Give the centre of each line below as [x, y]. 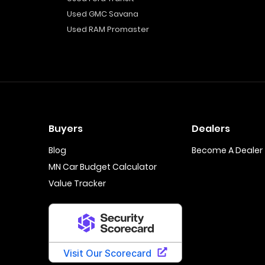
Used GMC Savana [102, 14]
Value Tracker [77, 183]
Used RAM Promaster [108, 29]
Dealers [211, 129]
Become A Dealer [227, 150]
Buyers [66, 129]
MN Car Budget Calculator [103, 167]
